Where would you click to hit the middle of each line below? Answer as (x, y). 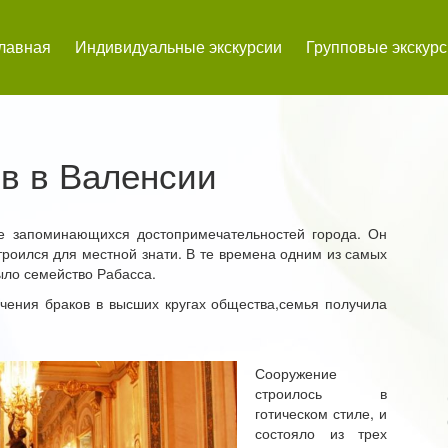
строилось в (321, 393)
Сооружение (296, 373)
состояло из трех (321, 433)
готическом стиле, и (321, 413)
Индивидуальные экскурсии (178, 46)
